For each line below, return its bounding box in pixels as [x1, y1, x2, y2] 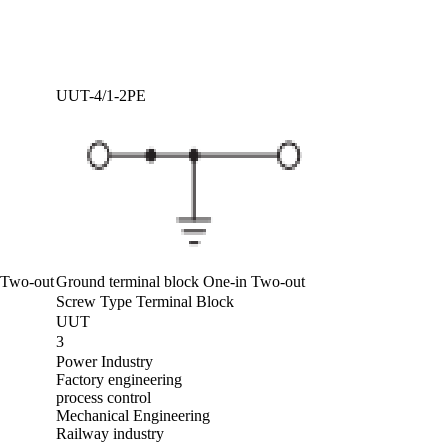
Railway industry [56, 425, 164, 443]
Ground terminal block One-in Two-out [56, 273, 305, 291]
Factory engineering [56, 371, 182, 389]
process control [56, 389, 151, 407]
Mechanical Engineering [56, 407, 210, 425]
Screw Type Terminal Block [56, 293, 234, 311]
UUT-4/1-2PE [56, 87, 146, 105]
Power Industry [56, 353, 153, 371]
